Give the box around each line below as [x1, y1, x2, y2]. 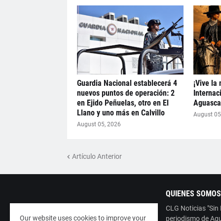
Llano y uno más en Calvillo [76, 108, 165, 118]
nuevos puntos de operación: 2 [76, 88, 175, 98]
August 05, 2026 [76, 121, 121, 128]
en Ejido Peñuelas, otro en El [76, 98, 169, 108]
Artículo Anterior [72, 152, 122, 160]
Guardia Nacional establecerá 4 [76, 78, 177, 88]
